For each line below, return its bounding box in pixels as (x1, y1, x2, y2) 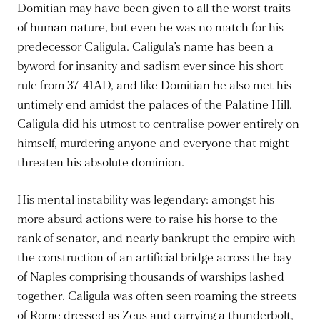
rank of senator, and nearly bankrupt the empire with (17, 231, 296, 247)
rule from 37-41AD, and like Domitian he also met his (17, 78, 291, 94)
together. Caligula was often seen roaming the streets (17, 289, 296, 305)
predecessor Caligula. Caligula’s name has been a (17, 39, 274, 56)
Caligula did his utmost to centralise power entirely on (17, 116, 299, 133)
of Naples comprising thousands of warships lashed (17, 269, 284, 286)
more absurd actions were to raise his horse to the (17, 211, 278, 228)
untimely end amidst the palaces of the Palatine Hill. (17, 97, 292, 114)
